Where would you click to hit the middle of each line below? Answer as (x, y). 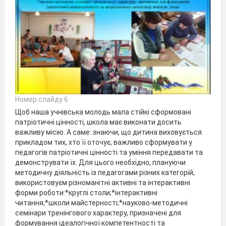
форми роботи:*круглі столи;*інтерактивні (86, 192)
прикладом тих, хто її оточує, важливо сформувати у (104, 142)
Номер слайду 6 (42, 99)
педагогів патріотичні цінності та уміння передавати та (109, 152)
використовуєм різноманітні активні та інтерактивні (103, 182)
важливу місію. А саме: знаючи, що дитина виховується (108, 132)
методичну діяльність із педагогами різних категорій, (105, 172)
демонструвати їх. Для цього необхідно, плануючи (100, 162)
